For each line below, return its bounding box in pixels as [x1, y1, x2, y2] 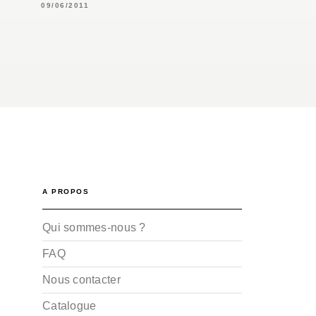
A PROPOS [42, 187, 89, 195]
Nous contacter [42, 273, 121, 286]
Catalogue [42, 299, 97, 312]
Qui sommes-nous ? [42, 221, 146, 233]
